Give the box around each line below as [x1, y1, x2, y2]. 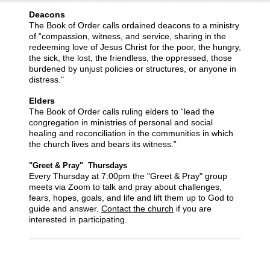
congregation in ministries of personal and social [29, 118, 213, 127]
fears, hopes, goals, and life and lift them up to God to [29, 193, 234, 202]
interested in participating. [29, 215, 130, 224]
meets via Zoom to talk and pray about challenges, [29, 182, 222, 192]
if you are [176, 204, 212, 213]
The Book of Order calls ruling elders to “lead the [29, 107, 215, 116]
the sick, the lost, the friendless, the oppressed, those [29, 53, 232, 63]
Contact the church [101, 204, 174, 213]
